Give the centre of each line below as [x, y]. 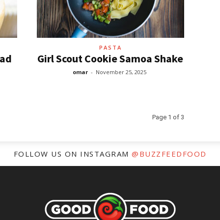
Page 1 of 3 [168, 117]
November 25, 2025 [121, 72]
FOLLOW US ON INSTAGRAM [72, 154]
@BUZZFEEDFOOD [169, 154]
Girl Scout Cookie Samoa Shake [110, 58]
